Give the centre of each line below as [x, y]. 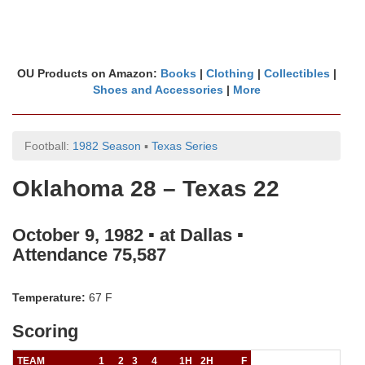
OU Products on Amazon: [88, 73]
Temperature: [49, 297]
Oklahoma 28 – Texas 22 [146, 189]
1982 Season [107, 146]
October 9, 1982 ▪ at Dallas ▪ [128, 235]
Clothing [230, 73]
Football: [48, 146]
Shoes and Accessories [158, 90]
